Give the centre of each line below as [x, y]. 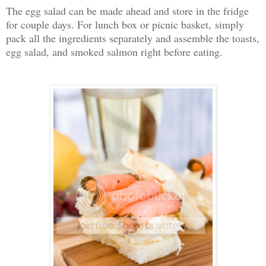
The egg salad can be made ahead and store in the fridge [127, 10]
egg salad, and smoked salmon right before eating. [114, 51]
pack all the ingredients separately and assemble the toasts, [133, 38]
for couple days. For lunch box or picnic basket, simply [125, 24]
